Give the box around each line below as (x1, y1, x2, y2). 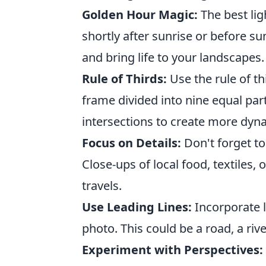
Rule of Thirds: (82, 70, 167, 87)
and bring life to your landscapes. (82, 49, 264, 65)
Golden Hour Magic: (82, 6, 198, 23)
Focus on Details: (82, 134, 181, 151)
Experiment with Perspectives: (82, 241, 263, 258)
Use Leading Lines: (82, 198, 192, 215)
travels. (82, 177, 122, 194)
